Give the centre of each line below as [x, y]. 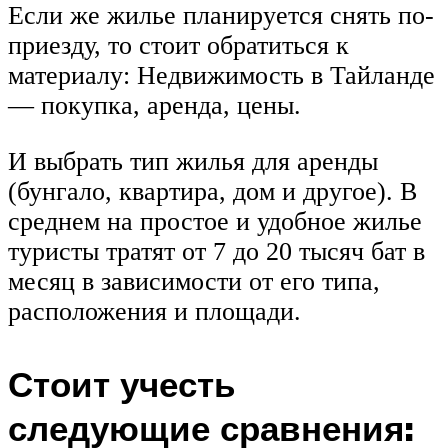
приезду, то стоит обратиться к [178, 46]
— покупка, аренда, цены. [154, 106]
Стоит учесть [122, 383]
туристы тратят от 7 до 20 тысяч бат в [216, 251]
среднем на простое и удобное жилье [215, 221]
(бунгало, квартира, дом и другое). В [212, 191]
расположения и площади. [154, 311]
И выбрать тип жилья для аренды [193, 161]
